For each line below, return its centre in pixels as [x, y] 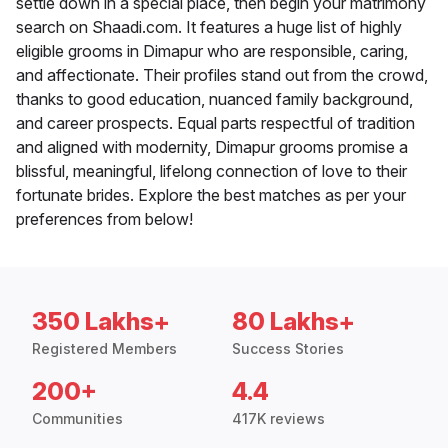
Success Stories [288, 349]
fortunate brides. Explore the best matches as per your [211, 195]
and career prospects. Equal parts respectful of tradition [215, 123]
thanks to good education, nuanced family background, [214, 99]
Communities [77, 419]
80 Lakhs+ [293, 322]
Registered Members [104, 349]
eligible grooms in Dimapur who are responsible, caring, [212, 51]
